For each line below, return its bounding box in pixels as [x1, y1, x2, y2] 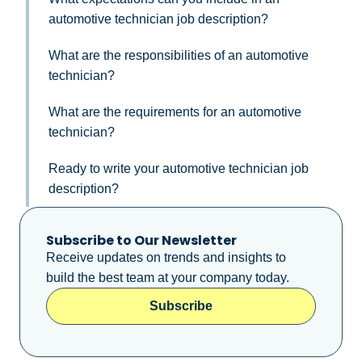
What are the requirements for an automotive [48, 104, 301, 119]
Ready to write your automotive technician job [48, 161, 309, 175]
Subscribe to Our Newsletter [46, 230, 237, 250]
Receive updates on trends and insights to [46, 250, 286, 264]
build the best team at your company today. [46, 270, 289, 284]
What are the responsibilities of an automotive [48, 48, 309, 62]
